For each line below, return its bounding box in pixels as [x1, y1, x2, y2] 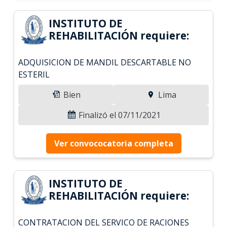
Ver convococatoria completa [54, 137, 173, 149]
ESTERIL [18, 68, 50, 80]
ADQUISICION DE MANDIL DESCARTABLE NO [18, 56, 192, 68]
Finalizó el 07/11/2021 [77, 109, 161, 121]
